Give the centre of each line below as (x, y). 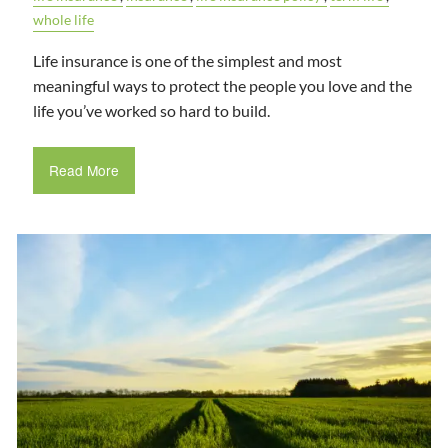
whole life (64, 20)
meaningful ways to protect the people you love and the (223, 85)
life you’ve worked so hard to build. (152, 110)
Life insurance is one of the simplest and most (188, 60)
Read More (83, 170)
